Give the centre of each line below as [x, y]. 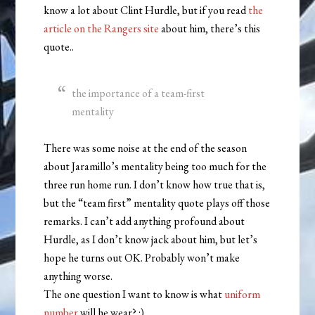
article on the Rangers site [102, 29]
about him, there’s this [210, 29]
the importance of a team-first [139, 94]
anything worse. [78, 276]
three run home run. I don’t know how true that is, [155, 185]
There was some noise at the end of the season [146, 148]
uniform [243, 295]
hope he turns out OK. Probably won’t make [142, 258]
